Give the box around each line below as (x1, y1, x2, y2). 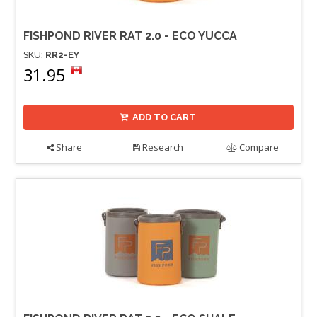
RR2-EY (45, 49, 79, 60)
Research (140, 141, 184, 154)
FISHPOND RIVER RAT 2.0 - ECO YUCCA (23, 28, 237, 42)
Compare (237, 141, 279, 154)
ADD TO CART (132, 112, 197, 123)
